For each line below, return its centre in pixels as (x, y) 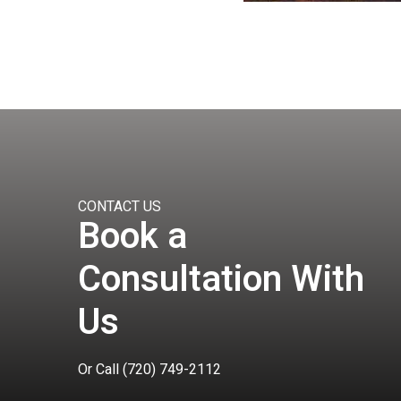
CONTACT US (119, 206)
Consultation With (221, 279)
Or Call (100, 369)
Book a (132, 236)
